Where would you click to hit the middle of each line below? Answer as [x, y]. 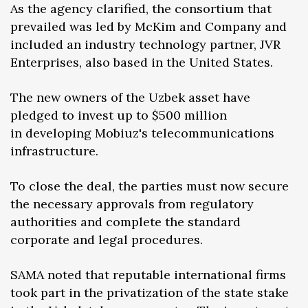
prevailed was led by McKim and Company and [148, 27]
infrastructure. [54, 151]
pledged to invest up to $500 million [119, 115]
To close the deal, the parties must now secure [150, 186]
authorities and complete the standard [125, 222]
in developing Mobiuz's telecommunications [142, 133]
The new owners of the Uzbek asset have [130, 98]
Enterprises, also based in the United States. [142, 63]
